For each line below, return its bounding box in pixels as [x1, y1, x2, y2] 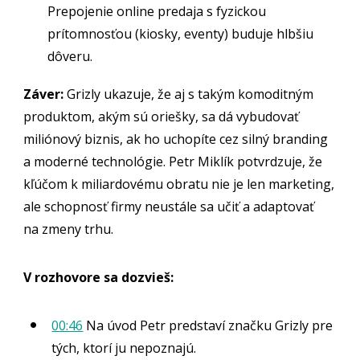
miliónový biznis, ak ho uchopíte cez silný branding [23, 129, 329, 148]
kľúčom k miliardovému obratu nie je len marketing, [23, 174, 335, 193]
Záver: [23, 84, 64, 103]
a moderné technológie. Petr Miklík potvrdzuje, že [23, 152, 323, 170]
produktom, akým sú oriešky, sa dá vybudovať [23, 107, 300, 125]
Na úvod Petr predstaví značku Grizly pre [83, 316, 333, 334]
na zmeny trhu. [23, 219, 114, 238]
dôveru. [47, 47, 93, 65]
